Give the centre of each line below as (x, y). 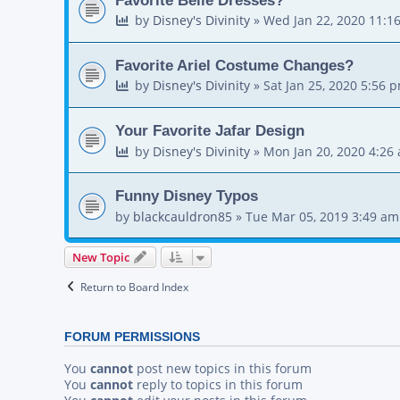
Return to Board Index (134, 287)
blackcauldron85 (183, 216)
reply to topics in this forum (218, 385)
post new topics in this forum (222, 369)
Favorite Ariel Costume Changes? (234, 66)
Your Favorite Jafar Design (210, 131)
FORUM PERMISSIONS (132, 337)
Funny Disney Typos (187, 196)
